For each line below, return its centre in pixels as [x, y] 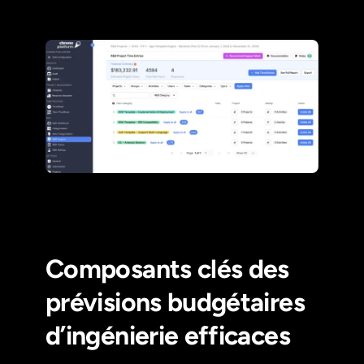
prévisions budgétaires [175, 302]
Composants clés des [167, 269]
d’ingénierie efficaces [168, 335]
